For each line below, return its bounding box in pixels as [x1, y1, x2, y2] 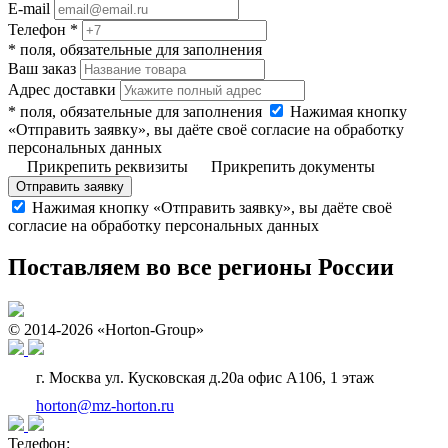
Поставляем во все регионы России [8, 254, 394, 281]
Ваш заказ [8, 59, 76, 77]
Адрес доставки [8, 80, 116, 98]
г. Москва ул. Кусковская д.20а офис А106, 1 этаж [32, 369, 374, 387]
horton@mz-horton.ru [36, 397, 174, 415]
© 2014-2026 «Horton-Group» [8, 321, 204, 339]
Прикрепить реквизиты [23, 157, 192, 175]
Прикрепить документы [207, 157, 375, 175]
